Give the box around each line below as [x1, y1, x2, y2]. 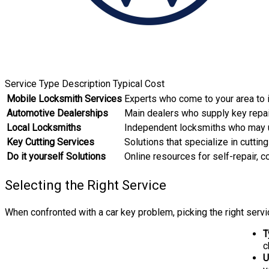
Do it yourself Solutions [7, 150, 106, 162]
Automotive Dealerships [7, 107, 108, 119]
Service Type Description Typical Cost [5, 77, 165, 89]
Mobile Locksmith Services [7, 92, 122, 104]
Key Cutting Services [7, 136, 94, 148]
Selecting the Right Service [5, 177, 166, 193]
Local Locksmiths [7, 121, 81, 133]
